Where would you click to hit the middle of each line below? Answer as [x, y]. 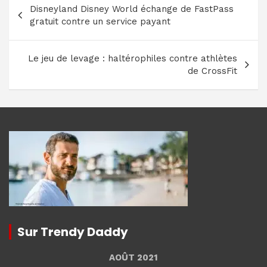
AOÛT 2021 [133, 257]
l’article [36, 38]
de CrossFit [212, 71]
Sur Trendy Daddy [73, 232]
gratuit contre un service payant [100, 21]
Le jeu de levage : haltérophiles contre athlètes [133, 58]
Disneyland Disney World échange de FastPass [132, 9]
